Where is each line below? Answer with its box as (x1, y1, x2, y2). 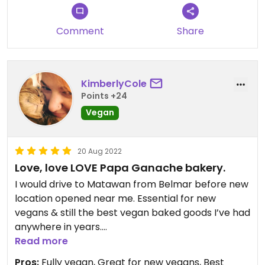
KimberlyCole (81, 77, 147, 91)
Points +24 (81, 90, 127, 102)
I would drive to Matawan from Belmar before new (15, 177, 248, 191)
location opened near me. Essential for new (15, 191, 216, 205)
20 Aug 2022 (77, 146, 122, 156)
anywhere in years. (15, 219, 102, 234)
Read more (15, 234, 68, 248)
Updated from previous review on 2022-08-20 (15, 248, 228, 262)
